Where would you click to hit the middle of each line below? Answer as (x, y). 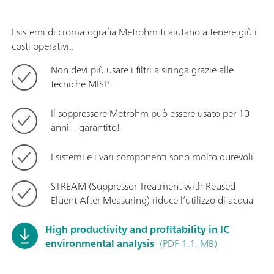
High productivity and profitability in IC (137, 230)
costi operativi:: (43, 46)
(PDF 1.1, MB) (188, 244)
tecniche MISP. (81, 84)
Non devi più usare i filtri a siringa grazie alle (142, 70)
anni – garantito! (85, 128)
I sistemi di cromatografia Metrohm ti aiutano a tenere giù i (134, 32)
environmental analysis (101, 244)
